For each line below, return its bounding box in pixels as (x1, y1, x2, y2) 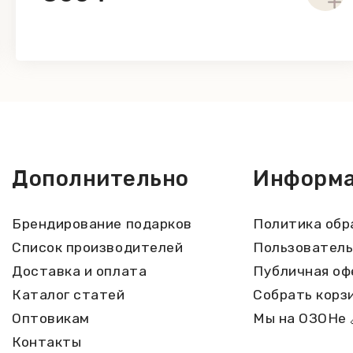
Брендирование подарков (12, 216, 192, 232)
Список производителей (12, 240, 184, 256)
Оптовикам (12, 310, 90, 327)
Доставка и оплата (12, 263, 147, 280)
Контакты (12, 334, 82, 351)
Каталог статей (12, 287, 125, 303)
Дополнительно (12, 166, 190, 191)
